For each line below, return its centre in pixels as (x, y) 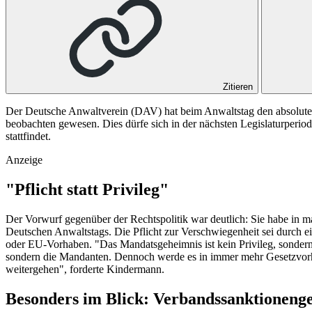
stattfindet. (28, 136)
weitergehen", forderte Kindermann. (86, 269)
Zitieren (238, 86)
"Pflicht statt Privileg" (87, 189)
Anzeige (24, 159)
